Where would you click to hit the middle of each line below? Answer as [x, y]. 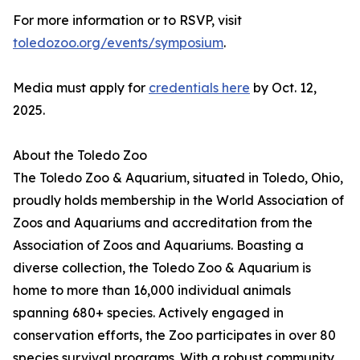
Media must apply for [81, 88]
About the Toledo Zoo [80, 155]
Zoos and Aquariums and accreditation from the [163, 223]
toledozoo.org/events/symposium [118, 43]
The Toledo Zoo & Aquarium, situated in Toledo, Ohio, [178, 178]
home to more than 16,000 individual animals [152, 290]
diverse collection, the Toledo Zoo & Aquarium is [162, 268]
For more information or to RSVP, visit [127, 20]
